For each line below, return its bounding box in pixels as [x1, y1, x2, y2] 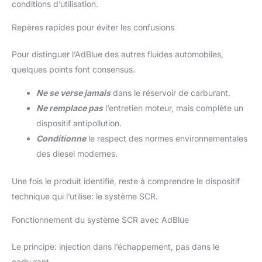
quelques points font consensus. [12, 64, 135, 75]
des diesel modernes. [36, 149, 118, 159]
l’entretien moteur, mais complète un [103, 103, 243, 113]
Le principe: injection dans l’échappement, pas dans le [12, 242, 219, 252]
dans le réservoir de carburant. [111, 88, 230, 98]
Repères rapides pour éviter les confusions [12, 22, 174, 33]
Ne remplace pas [36, 103, 103, 113]
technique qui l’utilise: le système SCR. [12, 191, 158, 202]
